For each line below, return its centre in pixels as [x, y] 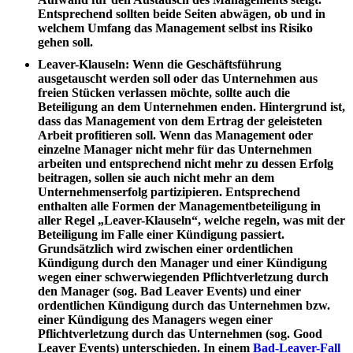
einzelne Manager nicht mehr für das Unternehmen [175, 149]
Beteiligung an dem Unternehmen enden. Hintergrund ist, [191, 106]
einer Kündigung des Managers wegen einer [155, 319]
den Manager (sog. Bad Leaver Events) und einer [169, 291]
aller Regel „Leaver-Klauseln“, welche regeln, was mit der [191, 220]
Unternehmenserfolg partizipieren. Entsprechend [169, 191]
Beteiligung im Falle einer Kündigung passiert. [161, 234]
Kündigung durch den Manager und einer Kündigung [182, 262]
